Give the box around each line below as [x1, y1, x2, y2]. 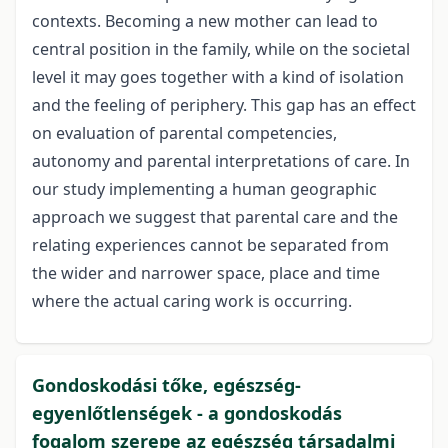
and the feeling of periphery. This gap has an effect [32, 94, 416, 117]
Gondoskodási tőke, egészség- [32, 373, 301, 398]
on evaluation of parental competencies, [32, 122, 337, 145]
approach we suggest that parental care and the [32, 206, 398, 229]
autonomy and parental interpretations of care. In [32, 150, 410, 173]
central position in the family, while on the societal [32, 38, 410, 61]
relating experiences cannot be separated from [32, 234, 389, 257]
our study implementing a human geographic [32, 178, 377, 201]
